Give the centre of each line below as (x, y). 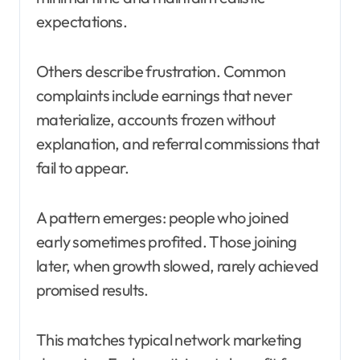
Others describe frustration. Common (161, 71)
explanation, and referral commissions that (178, 143)
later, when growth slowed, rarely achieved (178, 265)
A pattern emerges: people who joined (163, 217)
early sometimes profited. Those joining (167, 241)
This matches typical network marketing (169, 339)
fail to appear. (83, 167)
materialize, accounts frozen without (156, 119)
